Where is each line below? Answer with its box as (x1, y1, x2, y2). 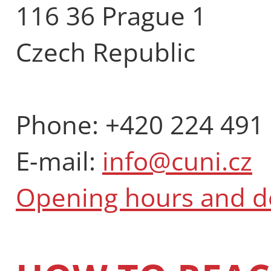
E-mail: (16, 143, 102, 178)
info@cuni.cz (102, 143, 252, 178)
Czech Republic (16, 34, 195, 69)
